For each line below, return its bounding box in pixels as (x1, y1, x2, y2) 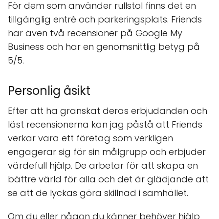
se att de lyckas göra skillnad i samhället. (8, 187, 188, 199)
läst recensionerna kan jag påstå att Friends (8, 118, 202, 131)
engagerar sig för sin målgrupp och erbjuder (8, 146, 206, 158)
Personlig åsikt (8, 83, 90, 99)
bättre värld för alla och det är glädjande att (8, 173, 209, 185)
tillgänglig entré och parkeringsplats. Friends (8, 13, 202, 25)
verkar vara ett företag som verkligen (8, 132, 173, 144)
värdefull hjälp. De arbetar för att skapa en (8, 159, 198, 172)
